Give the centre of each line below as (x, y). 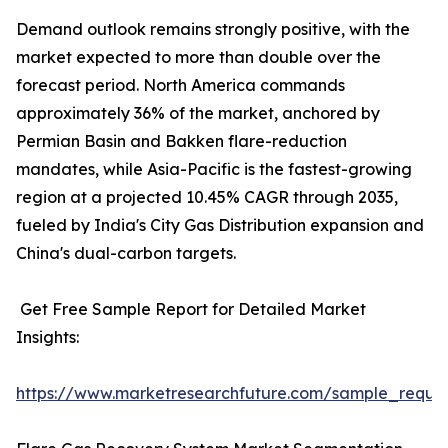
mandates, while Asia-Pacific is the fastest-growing (214, 169)
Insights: (47, 337)
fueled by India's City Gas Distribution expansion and (220, 225)
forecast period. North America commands (180, 85)
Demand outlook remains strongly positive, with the (213, 29)
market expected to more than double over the (198, 57)
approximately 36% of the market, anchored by (198, 113)
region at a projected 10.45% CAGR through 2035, (207, 197)
